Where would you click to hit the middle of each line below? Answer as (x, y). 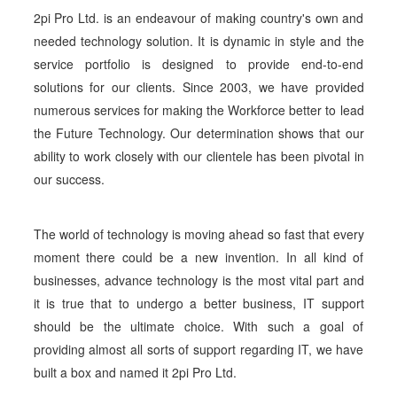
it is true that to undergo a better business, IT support (198, 303)
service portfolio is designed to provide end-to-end (198, 64)
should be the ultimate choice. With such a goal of (198, 326)
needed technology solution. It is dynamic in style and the (198, 41)
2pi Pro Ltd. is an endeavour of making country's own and (198, 18)
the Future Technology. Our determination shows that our (198, 133)
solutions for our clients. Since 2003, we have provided (198, 87)
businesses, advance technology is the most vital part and (198, 280)
